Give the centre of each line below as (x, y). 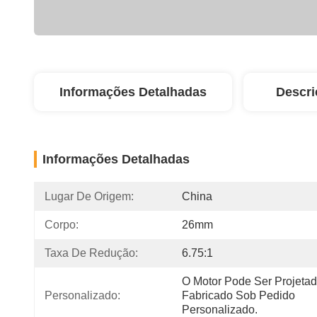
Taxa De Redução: (91, 253)
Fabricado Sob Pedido (238, 295)
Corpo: (62, 225)
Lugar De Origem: (89, 196)
